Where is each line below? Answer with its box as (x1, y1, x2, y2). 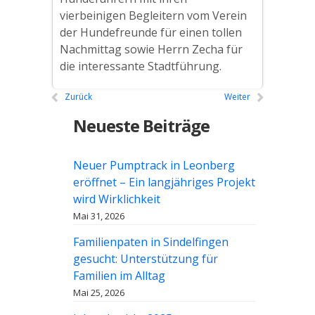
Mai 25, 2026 (73, 286, 124, 299)
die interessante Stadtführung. (60, 58, 221, 74)
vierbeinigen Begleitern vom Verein (60, 8, 247, 23)
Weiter (224, 91, 250, 103)
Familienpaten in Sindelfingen (73, 234, 229, 250)
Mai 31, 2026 (73, 210, 124, 222)
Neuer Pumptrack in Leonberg (73, 157, 235, 173)
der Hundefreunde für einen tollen (60, 25, 242, 40)
